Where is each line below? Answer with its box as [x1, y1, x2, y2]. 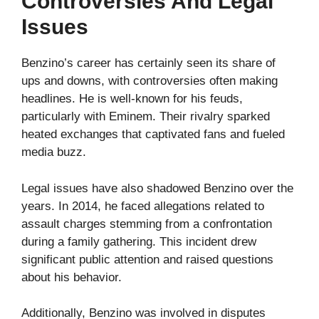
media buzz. [21, 145, 86, 159]
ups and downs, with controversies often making [21, 74, 278, 88]
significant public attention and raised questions [21, 252, 273, 266]
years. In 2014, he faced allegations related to [21, 199, 264, 213]
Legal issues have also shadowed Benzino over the [21, 181, 293, 195]
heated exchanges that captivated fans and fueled [21, 127, 285, 142]
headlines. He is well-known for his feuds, [21, 92, 243, 106]
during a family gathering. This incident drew [21, 234, 256, 249]
